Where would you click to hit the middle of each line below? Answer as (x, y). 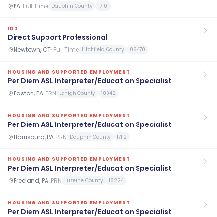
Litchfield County (103, 50)
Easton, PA (28, 93)
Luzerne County (84, 180)
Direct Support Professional (58, 37)
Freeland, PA (31, 180)
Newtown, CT (32, 49)
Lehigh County (77, 93)
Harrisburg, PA (34, 137)
